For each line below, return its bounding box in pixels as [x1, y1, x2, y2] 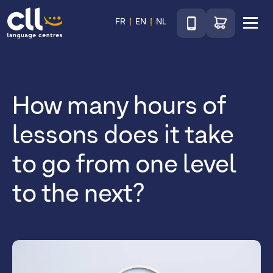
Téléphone [176, 10, 219, 19]
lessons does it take [12, 124, 234, 149]
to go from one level [12, 153, 237, 178]
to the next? [12, 182, 145, 207]
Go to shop [205, 10, 251, 19]
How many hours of [12, 94, 227, 119]
